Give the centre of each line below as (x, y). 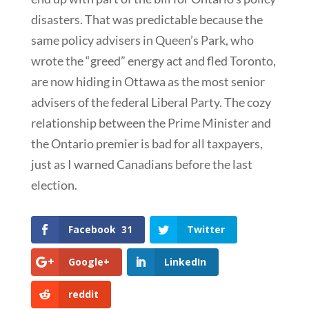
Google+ (89, 261)
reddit (83, 294)
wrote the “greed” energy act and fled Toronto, (153, 60)
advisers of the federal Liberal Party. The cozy (151, 102)
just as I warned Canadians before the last (141, 164)
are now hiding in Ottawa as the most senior (148, 81)
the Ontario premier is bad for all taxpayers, (147, 143)
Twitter (206, 229)
